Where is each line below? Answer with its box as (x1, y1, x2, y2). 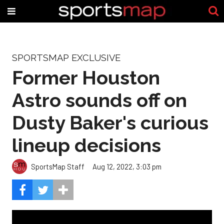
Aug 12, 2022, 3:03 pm (92, 161, 161, 171)
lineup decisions (12, 133, 161, 156)
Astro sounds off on (12, 88, 187, 111)
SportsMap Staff (31, 161, 84, 171)
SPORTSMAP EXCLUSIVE (12, 52, 120, 63)
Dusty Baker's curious (12, 111, 208, 134)
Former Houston (12, 66, 160, 89)
